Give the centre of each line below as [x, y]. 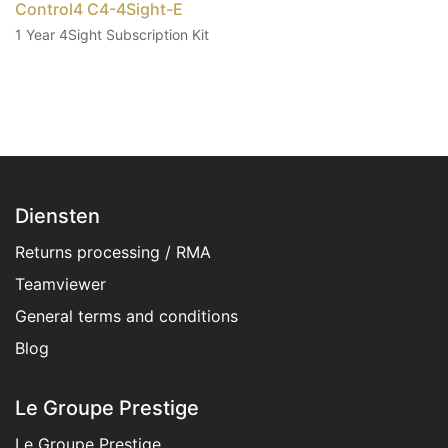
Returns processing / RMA [113, 252]
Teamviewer [60, 284]
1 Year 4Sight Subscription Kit [112, 34]
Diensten [57, 216]
